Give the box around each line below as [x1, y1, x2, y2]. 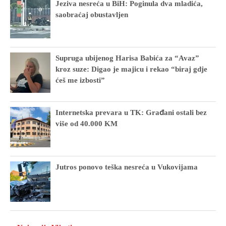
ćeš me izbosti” [55, 76, 105, 84]
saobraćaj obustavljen [55, 10, 128, 19]
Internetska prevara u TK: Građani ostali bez [55, 108, 207, 117]
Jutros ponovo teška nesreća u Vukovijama [55, 162, 198, 171]
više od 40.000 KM [55, 119, 118, 128]
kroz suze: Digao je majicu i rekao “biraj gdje [55, 65, 207, 73]
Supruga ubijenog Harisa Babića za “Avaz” [55, 53, 199, 62]
